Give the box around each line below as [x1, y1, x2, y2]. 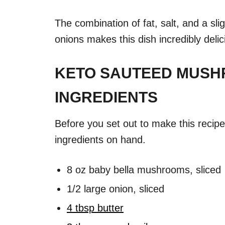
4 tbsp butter [67, 202, 124, 213]
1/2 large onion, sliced [67, 183, 164, 194]
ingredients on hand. [55, 134, 146, 145]
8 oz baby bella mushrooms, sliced [67, 164, 221, 175]
